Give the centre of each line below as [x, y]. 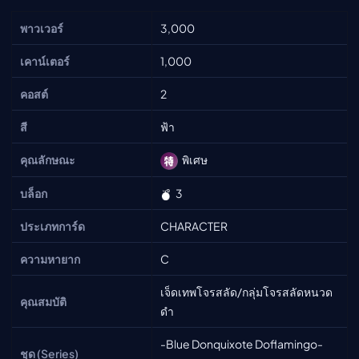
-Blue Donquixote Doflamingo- [242, 343]
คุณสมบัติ [43, 301]
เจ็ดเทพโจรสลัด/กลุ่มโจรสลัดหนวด [246, 291]
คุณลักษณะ [48, 159]
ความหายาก [50, 258]
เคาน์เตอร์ [45, 61]
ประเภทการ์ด [52, 226]
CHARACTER [194, 226]
